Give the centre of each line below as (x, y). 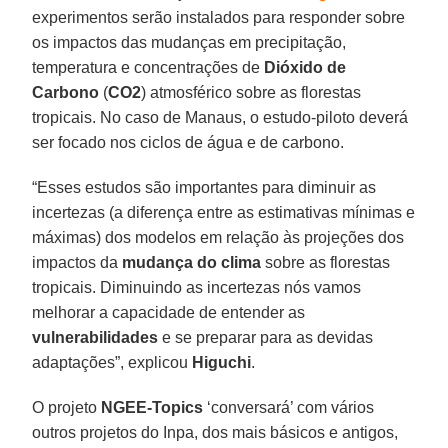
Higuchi (222, 362)
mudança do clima (192, 262)
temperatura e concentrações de (148, 67)
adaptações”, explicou (112, 362)
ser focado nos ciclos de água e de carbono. (188, 142)
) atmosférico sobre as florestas (251, 92)
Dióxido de (305, 67)
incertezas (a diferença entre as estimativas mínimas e (224, 212)
